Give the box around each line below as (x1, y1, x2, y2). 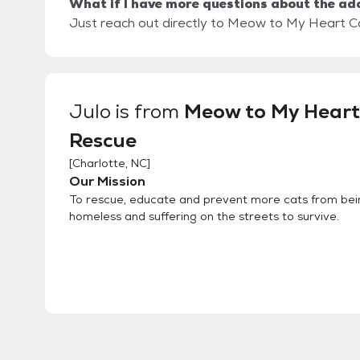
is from (111, 99, 184, 125)
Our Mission (69, 173, 145, 190)
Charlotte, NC (72, 156, 147, 171)
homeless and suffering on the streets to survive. (69, 209, 339, 224)
